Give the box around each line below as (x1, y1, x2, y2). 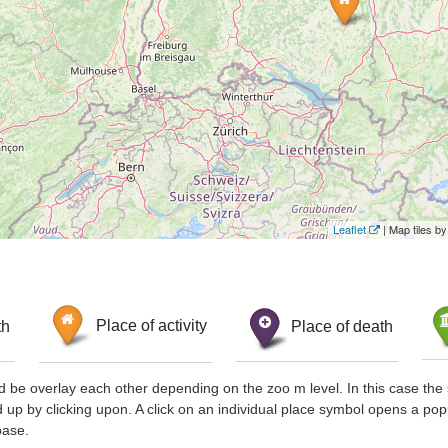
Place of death (290, 317, 393, 335)
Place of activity (95, 317, 207, 335)
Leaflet (332, 221, 366, 237)
